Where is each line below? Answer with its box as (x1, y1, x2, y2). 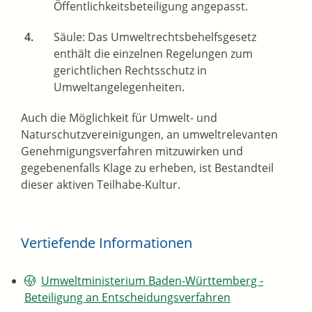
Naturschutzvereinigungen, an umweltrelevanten (21, 127, 278, 143)
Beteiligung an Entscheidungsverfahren (24, 290, 231, 306)
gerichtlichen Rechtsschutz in (54, 63, 207, 79)
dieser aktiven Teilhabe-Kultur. (21, 177, 180, 193)
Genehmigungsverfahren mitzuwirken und (21, 143, 243, 159)
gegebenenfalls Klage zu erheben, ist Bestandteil (21, 160, 274, 176)
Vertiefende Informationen (21, 233, 192, 253)
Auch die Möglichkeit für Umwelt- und (21, 110, 217, 126)
